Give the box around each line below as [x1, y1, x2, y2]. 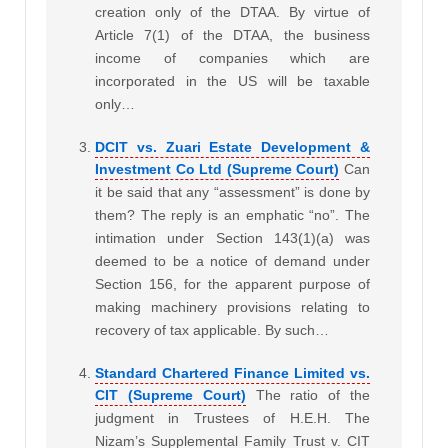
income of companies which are [95, 49, 370, 66]
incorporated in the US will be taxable [95, 72, 370, 89]
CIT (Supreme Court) [95, 386, 246, 403]
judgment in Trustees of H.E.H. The [95, 409, 370, 426]
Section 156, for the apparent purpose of [95, 275, 370, 292]
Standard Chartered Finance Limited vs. [95, 364, 370, 381]
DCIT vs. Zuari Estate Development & [95, 138, 370, 155]
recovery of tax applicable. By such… [95, 321, 329, 338]
